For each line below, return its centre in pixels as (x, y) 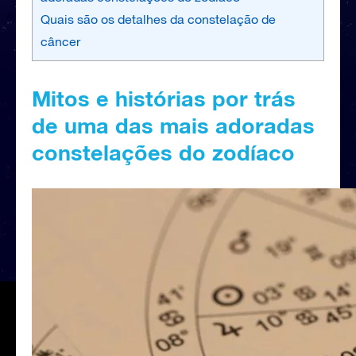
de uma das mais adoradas (173, 125)
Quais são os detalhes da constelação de (158, 19)
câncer (60, 41)
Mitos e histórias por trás (164, 98)
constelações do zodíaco (163, 152)
